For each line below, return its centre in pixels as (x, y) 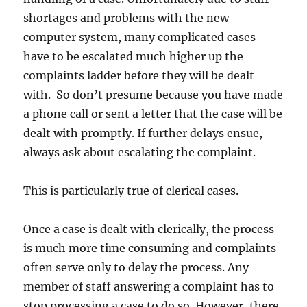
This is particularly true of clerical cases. (131, 191)
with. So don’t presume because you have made (153, 95)
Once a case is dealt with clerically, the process (149, 229)
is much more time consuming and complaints (150, 248)
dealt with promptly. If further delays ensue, (143, 133)
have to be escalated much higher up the (134, 57)
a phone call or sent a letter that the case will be (153, 114)
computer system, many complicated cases (140, 37)
